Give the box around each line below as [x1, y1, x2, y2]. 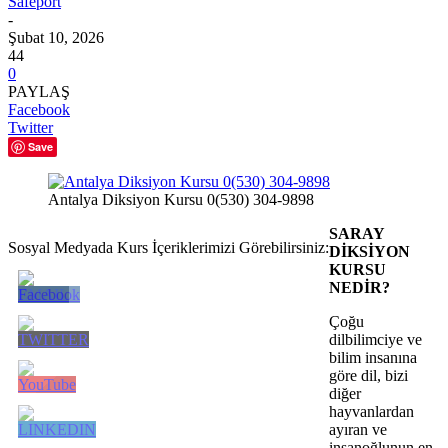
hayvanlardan [329, 402, 414, 420]
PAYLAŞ [8, 82, 70, 100]
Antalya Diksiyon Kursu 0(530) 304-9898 [48, 190, 314, 208]
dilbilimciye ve [329, 330, 422, 348]
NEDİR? [329, 278, 390, 296]
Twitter [8, 118, 53, 136]
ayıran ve [329, 420, 387, 438]
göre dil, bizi [329, 366, 408, 384]
